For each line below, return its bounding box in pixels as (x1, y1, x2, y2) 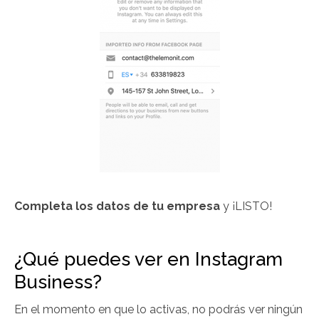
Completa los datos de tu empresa (14, 199, 220, 214)
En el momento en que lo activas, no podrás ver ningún (14, 303, 303, 317)
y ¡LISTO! (220, 199, 272, 214)
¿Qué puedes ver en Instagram (14, 249, 283, 271)
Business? (14, 271, 102, 293)
